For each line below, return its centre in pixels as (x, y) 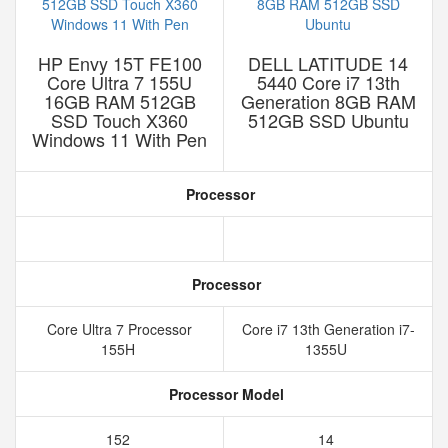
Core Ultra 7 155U (119, 82)
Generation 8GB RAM (328, 101)
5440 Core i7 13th (328, 82)
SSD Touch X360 (119, 120)
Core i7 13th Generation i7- (328, 329)
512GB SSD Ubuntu (328, 120)
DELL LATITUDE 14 (328, 63)
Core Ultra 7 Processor (119, 329)
